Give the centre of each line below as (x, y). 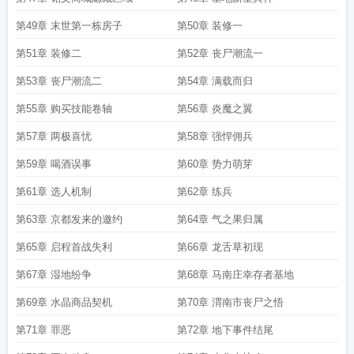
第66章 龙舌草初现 (220, 247)
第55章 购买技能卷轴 (64, 109)
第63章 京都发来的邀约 (69, 219)
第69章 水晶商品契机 (64, 302)
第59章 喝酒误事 (54, 164)
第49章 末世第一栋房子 (69, 26)
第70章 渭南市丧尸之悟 (230, 302)
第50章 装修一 (210, 26)
